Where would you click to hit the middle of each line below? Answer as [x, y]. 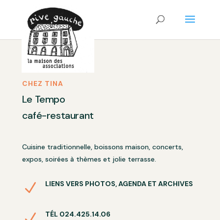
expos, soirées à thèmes [62, 159]
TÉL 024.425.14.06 [78, 214]
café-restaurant [58, 115]
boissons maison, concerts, [138, 147]
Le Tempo [45, 99]
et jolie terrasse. [129, 159]
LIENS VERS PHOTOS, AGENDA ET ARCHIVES [119, 184]
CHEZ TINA [42, 83]
